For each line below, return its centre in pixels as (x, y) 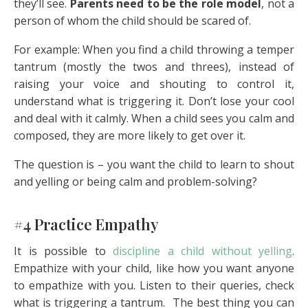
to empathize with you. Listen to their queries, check (154, 286)
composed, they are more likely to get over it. (130, 135)
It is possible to (63, 251)
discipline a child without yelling (202, 251)
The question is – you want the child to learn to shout (154, 164)
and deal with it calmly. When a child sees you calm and (154, 118)
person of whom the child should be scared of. (132, 20)
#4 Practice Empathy (86, 224)
